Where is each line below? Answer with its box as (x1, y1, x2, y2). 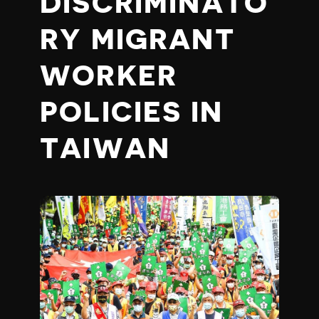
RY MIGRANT (40, 26, 235, 54)
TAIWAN (40, 135, 171, 163)
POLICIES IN (40, 98, 223, 127)
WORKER (40, 62, 178, 90)
